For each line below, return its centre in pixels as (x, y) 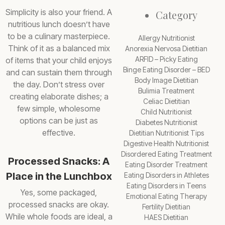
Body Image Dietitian (166, 80)
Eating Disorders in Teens (166, 186)
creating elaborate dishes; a (59, 96)
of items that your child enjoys (59, 60)
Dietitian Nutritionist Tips (166, 133)
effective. (59, 133)
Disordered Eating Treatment (166, 154)
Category (176, 15)
